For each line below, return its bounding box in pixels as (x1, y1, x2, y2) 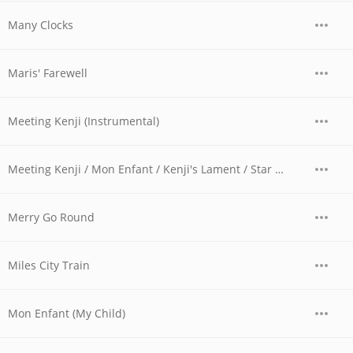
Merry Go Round (8, 210, 95, 225)
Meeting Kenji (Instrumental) (8, 113, 159, 128)
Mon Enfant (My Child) (8, 306, 125, 321)
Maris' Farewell (8, 65, 87, 80)
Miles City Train (8, 258, 90, 273)
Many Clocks (8, 17, 73, 32)
